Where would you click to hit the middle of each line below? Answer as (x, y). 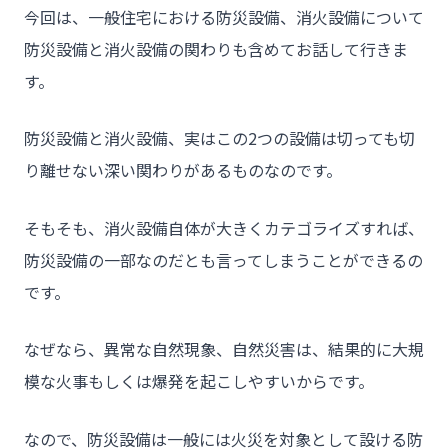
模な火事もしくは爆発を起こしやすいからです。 (199, 381)
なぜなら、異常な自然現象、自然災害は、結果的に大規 (224, 349)
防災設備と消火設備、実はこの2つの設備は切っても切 (219, 138)
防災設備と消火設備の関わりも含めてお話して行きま (216, 48)
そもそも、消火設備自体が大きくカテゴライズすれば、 (224, 227)
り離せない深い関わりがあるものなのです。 (183, 170)
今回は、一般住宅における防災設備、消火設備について (224, 16)
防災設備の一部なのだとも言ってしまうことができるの (223, 259)
